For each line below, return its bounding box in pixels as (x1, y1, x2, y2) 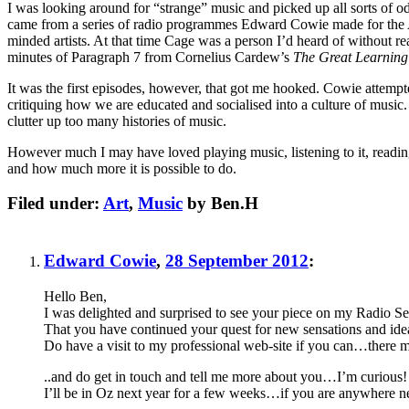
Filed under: (7, 194, 103, 214)
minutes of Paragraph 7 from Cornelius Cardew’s (7, 48, 293, 65)
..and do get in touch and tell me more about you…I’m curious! (44, 368, 407, 384)
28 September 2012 (165, 250, 309, 270)
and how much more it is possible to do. (7, 160, 236, 176)
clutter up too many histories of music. (7, 112, 226, 129)
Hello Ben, (44, 288, 107, 304)
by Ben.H (183, 194, 258, 214)
